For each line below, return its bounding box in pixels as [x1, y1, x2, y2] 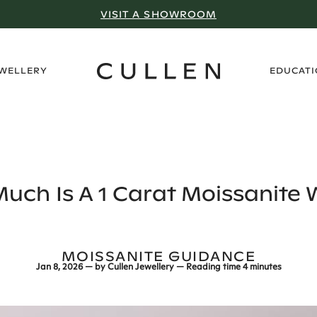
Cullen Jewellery [107, 261, 174, 273]
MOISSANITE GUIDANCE [61, 248, 256, 265]
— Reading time [175, 261, 243, 273]
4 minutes [242, 261, 282, 273]
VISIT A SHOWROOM [100, 8, 217, 21]
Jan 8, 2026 [35, 261, 83, 273]
